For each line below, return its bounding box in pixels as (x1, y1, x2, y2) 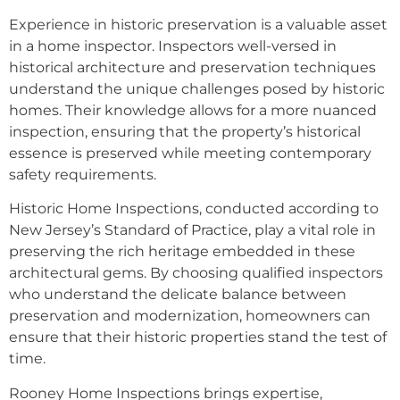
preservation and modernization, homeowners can (9, 307, 371, 325)
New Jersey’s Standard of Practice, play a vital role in (9, 221, 376, 239)
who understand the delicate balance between (9, 286, 346, 304)
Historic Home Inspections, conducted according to (9, 200, 379, 218)
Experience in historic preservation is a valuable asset (9, 15, 387, 33)
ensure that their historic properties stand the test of (9, 329, 387, 346)
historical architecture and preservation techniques (9, 58, 376, 76)
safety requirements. (9, 165, 156, 183)
